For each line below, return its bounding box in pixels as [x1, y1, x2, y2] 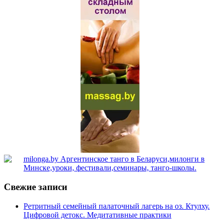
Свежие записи [4, 182, 67, 192]
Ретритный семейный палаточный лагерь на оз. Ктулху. [24, 201, 210, 210]
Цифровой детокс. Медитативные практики [24, 210, 171, 219]
